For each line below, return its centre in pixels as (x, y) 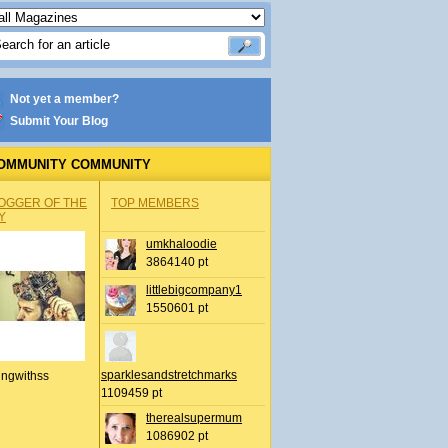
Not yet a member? (64, 99)
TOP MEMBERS (155, 203)
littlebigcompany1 (194, 290)
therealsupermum (194, 418)
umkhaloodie (181, 244)
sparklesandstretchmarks (169, 375)
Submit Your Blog (59, 121)
